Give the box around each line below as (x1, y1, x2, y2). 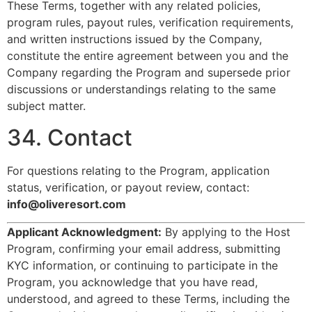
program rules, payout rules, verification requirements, (7, 15, 293, 30)
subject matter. (7, 99, 86, 114)
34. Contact (7, 123, 132, 151)
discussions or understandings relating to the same (7, 82, 276, 97)
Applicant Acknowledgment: (7, 225, 162, 240)
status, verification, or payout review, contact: (7, 180, 249, 194)
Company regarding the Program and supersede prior (7, 65, 290, 80)
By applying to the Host (162, 225, 290, 240)
